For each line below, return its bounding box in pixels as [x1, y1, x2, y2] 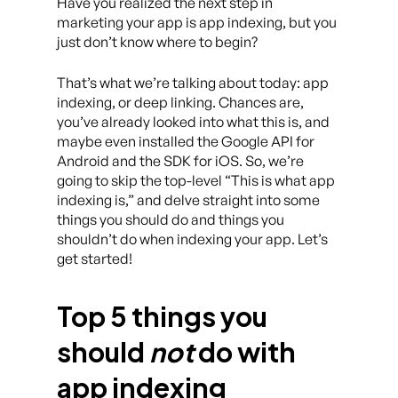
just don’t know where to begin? [57, 33, 258, 51]
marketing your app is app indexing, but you [57, 13, 337, 31]
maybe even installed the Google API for [57, 132, 314, 150]
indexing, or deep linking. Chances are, [57, 93, 304, 111]
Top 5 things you [57, 299, 267, 333]
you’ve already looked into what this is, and [57, 113, 330, 131]
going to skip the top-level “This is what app [57, 171, 335, 189]
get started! [57, 250, 132, 267]
